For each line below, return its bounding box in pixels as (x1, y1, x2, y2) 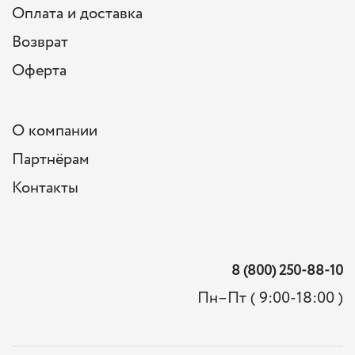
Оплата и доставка (12, 2, 143, 26)
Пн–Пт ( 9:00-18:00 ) (197, 287, 343, 311)
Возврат (12, 31, 68, 55)
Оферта (12, 59, 67, 83)
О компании (12, 120, 97, 143)
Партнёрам (12, 148, 90, 172)
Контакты (12, 177, 78, 200)
